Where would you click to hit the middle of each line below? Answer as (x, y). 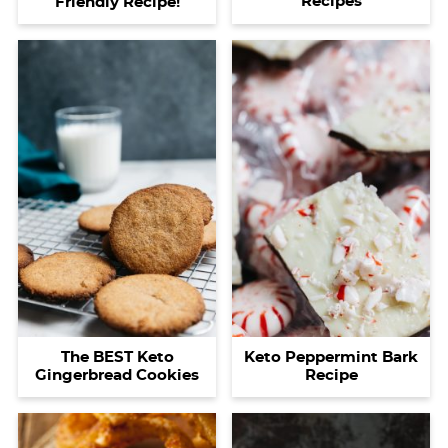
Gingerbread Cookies (117, 376)
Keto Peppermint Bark (331, 358)
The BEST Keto (117, 358)
